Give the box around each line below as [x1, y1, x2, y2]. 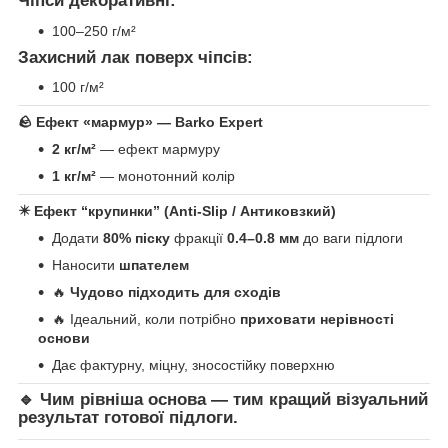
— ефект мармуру [96, 141, 220, 158]
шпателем [119, 257, 189, 274]
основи [38, 330, 90, 347]
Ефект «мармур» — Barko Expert [36, 114, 263, 131]
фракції [170, 230, 227, 247]
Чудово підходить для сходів [70, 284, 281, 301]
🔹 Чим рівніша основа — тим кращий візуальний [18, 390, 428, 410]
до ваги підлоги [299, 230, 403, 247]
